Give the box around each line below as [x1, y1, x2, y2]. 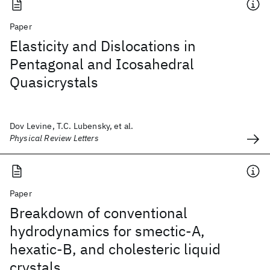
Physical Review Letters [10, 133, 99, 143]
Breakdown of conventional [10, 203, 187, 222]
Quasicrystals [10, 72, 98, 92]
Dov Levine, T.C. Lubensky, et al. [10, 121, 134, 131]
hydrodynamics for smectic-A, [10, 221, 205, 240]
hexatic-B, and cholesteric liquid [10, 239, 221, 259]
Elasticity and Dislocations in [10, 36, 196, 55]
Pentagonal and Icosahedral [10, 54, 194, 74]
